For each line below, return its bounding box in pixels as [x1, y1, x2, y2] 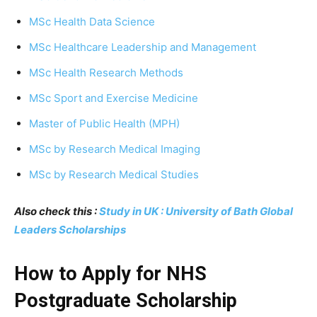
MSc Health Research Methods [29, 66, 183, 80]
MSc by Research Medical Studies [29, 168, 199, 182]
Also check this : [14, 204, 99, 219]
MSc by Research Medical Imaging [29, 142, 200, 156]
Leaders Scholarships [14, 223, 126, 237]
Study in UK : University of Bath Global [99, 204, 293, 219]
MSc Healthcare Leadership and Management [29, 40, 256, 54]
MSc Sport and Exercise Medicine [29, 91, 198, 105]
